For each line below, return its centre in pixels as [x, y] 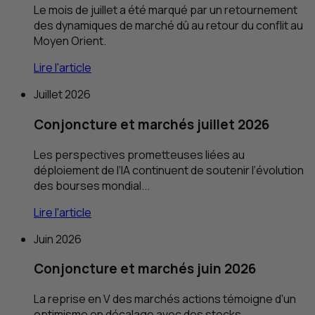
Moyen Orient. [70, 41]
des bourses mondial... [92, 185]
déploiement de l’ [77, 170]
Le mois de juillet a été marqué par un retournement [166, 10]
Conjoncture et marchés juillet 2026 [152, 124]
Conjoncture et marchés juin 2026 [145, 269]
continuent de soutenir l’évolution [217, 170]
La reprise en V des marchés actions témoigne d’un [165, 298]
